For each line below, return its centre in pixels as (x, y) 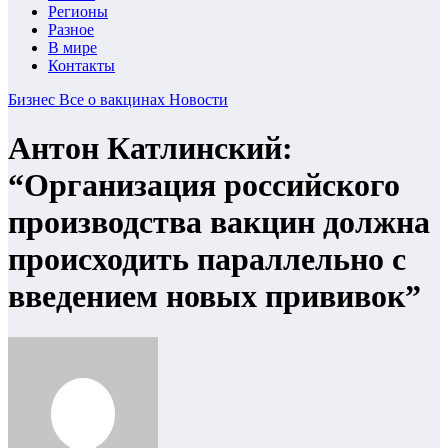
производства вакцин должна (219, 222)
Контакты (81, 65)
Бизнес (33, 99)
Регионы (78, 11)
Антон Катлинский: (150, 148)
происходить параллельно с (207, 259)
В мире (72, 47)
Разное (71, 29)
